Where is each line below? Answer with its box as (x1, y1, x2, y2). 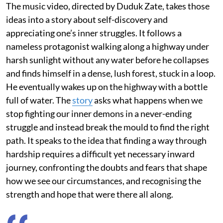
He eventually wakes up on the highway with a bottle (6, 81, 208, 92)
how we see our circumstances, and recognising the (6, 175, 201, 186)
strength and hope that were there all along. (6, 188, 173, 200)
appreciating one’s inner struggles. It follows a (6, 27, 182, 38)
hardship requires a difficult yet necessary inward (6, 148, 195, 159)
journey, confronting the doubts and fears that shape (6, 161, 207, 173)
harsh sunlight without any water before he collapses (6, 54, 209, 65)
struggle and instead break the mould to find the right (6, 121, 210, 132)
